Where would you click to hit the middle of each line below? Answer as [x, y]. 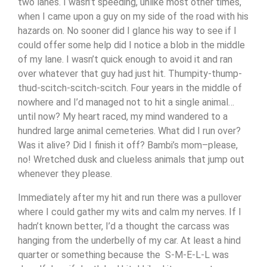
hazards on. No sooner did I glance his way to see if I [127, 31]
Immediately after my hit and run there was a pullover [130, 198]
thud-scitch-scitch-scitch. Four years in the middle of [130, 88]
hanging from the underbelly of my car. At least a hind [129, 240]
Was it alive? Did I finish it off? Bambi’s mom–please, [128, 145]
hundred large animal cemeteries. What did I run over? [129, 131]
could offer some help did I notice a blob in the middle [131, 45]
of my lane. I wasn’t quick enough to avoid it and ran [125, 59]
